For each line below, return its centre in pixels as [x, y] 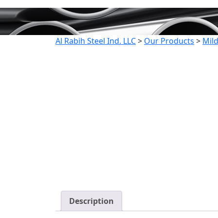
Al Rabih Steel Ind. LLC [96, 41]
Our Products [169, 41]
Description [91, 201]
